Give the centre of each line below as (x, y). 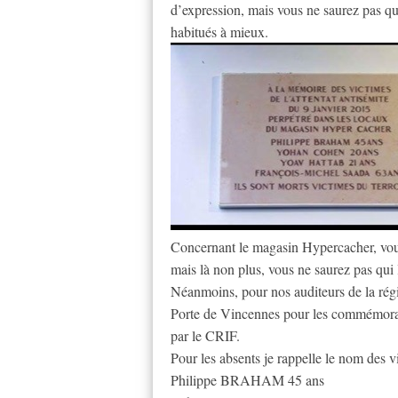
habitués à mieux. (219, 32)
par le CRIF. (205, 336)
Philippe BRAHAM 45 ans (247, 380)
